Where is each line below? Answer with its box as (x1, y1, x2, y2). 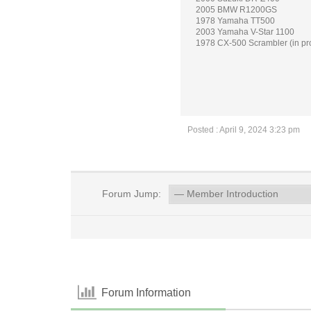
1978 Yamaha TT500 (196, 16, 275, 26)
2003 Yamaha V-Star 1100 (196, 27, 294, 37)
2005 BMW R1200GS (196, 5, 277, 15)
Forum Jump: (99, 188, 161, 199)
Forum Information (101, 286, 192, 299)
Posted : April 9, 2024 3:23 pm (187, 125, 300, 135)
